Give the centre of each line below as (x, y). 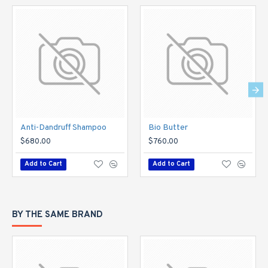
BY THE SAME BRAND (57, 215)
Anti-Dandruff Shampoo (63, 128)
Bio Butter (168, 128)
